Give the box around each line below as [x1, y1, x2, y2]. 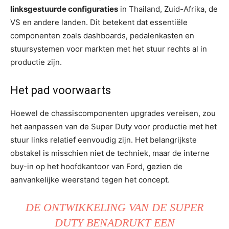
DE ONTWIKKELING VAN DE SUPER [26, 200, 203, 214]
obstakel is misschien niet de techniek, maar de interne [10, 148, 210, 158]
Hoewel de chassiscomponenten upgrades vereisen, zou [10, 108, 216, 118]
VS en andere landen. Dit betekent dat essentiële [10, 17, 188, 27]
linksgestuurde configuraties [10, 4, 118, 14]
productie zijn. [10, 57, 62, 67]
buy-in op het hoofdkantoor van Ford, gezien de [10, 161, 182, 171]
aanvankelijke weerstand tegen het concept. [10, 174, 170, 185]
